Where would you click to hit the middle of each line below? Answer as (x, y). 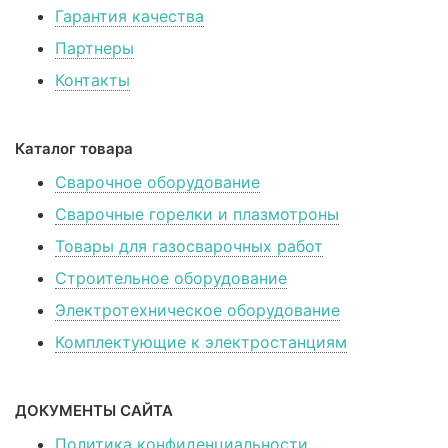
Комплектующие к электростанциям (201, 342)
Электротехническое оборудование (197, 310)
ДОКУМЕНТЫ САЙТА (94, 410)
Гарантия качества (129, 16)
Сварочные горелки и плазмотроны (197, 214)
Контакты (92, 80)
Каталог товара (74, 148)
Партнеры (94, 48)
